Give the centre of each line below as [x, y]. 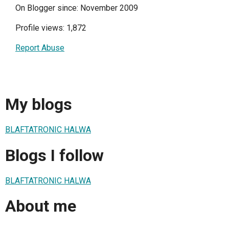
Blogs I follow [54, 155]
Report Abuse [40, 48]
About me [41, 206]
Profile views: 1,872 [51, 28]
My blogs [39, 104]
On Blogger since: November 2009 [77, 8]
